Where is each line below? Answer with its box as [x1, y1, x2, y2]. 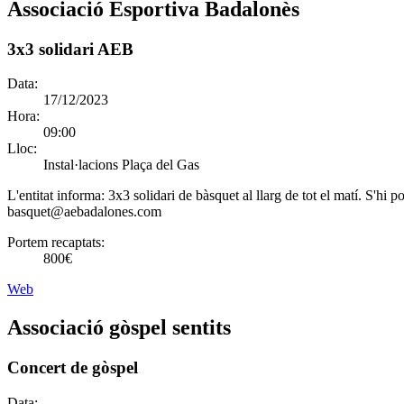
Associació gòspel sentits [7, 316, 231, 340]
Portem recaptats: [7, 234, 105, 251]
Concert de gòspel [7, 358, 138, 378]
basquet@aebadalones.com [7, 204, 161, 220]
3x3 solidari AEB [7, 39, 133, 59]
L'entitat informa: [7, 188, 108, 204]
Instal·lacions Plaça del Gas [43, 157, 199, 173]
